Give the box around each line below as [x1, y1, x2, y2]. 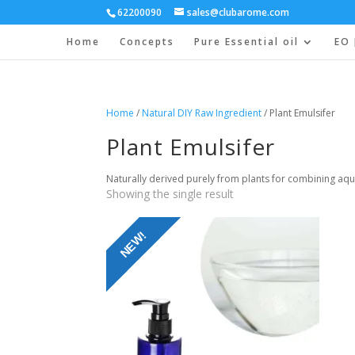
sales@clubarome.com [187, 6, 290, 19]
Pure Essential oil [194, 35, 300, 48]
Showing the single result [106, 186, 235, 201]
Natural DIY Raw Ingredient [142, 106, 262, 120]
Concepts [120, 35, 175, 48]
